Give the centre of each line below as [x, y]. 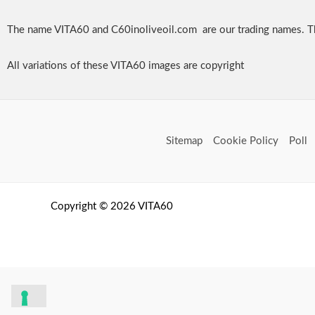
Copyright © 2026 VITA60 [112, 206]
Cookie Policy [246, 141]
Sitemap [184, 141]
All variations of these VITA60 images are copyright [126, 66]
